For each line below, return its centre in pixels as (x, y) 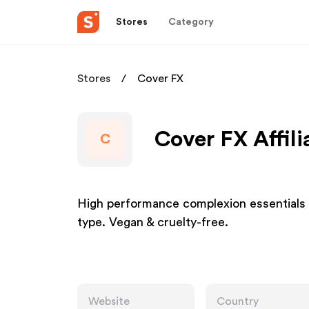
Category (191, 22)
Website (109, 301)
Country (238, 301)
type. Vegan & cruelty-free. (153, 222)
